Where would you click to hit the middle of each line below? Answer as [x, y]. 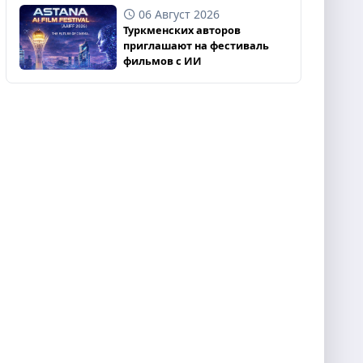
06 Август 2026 [179, 14]
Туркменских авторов [181, 30]
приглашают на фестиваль [196, 45]
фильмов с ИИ [162, 61]
